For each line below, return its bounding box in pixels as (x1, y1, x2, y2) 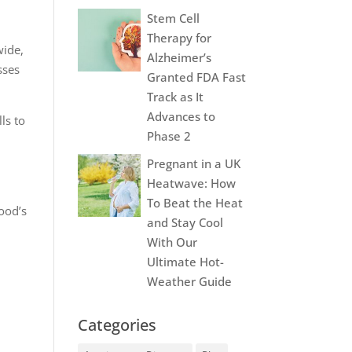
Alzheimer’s (146, 49, 211, 65)
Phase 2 (146, 127, 191, 144)
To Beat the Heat (146, 194, 243, 211)
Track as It (146, 88, 203, 104)
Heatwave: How (146, 174, 236, 191)
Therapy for (146, 29, 211, 46)
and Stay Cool (146, 214, 223, 230)
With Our (146, 233, 197, 250)
